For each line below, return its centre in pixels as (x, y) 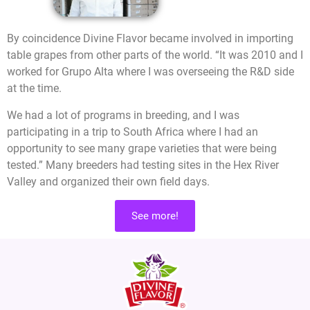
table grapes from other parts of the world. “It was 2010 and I (155, 55)
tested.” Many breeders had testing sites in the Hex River (143, 165)
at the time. (34, 89)
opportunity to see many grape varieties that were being (142, 148)
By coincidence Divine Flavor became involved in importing (150, 39)
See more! (155, 216)
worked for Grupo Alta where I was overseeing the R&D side (151, 72)
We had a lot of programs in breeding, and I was (123, 115)
